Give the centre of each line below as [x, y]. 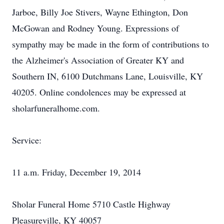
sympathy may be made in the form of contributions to [110, 44]
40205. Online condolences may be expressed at [99, 92]
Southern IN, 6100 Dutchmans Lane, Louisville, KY [107, 76]
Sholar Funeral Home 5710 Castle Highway [91, 204]
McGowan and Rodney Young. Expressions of [95, 28]
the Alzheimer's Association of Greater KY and [98, 60]
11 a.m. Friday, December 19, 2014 [76, 172]
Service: [27, 140]
